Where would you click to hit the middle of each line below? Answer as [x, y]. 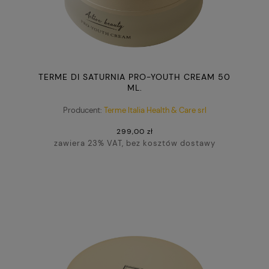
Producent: [82, 110]
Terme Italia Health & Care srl [155, 110]
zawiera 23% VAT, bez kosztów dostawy [134, 144]
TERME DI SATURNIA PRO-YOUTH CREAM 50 [134, 77]
